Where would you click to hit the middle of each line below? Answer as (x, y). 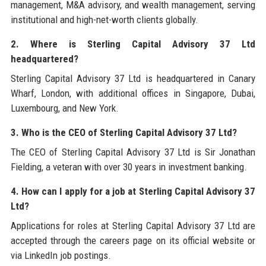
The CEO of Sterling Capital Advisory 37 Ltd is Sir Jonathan (133, 152)
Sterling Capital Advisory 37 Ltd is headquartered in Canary (133, 78)
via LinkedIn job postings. (61, 255)
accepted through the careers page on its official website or (133, 240)
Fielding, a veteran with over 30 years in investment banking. (129, 167)
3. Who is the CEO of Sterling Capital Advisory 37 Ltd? (123, 132)
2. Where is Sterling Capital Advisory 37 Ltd (133, 44)
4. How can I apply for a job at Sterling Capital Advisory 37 (133, 191)
